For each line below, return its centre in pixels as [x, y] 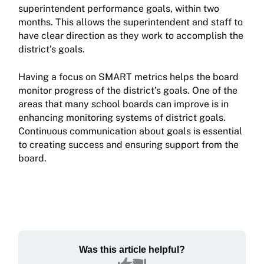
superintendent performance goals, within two [119, 9]
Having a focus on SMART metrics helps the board [128, 77]
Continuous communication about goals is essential [130, 131]
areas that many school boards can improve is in [123, 104]
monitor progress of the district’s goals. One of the [128, 91]
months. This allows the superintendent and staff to [131, 22]
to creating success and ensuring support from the [128, 145]
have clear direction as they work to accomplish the [131, 36]
